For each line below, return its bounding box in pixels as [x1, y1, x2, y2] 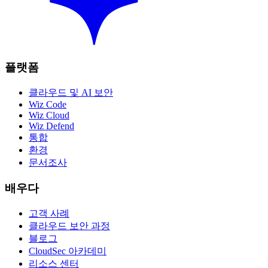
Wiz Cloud [29, 110, 69, 121]
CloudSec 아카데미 [29, 245, 106, 256]
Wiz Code [29, 99, 66, 110]
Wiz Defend [29, 121, 74, 132]
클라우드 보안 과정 [29, 220, 110, 231]
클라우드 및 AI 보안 [29, 87, 113, 98]
